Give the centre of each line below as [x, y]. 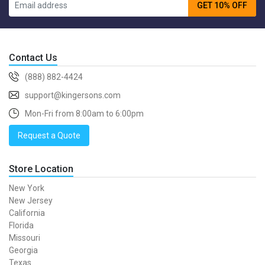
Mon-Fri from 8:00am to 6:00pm [84, 114]
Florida [21, 225]
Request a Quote [49, 135]
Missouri [25, 238]
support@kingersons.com [73, 95]
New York [27, 188]
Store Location [41, 169]
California [27, 213]
